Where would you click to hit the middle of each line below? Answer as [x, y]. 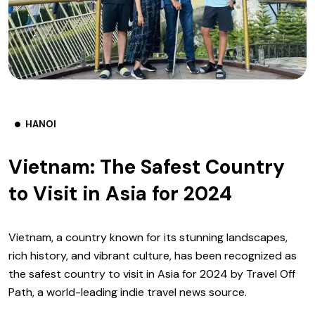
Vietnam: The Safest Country [147, 167]
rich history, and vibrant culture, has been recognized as [153, 256]
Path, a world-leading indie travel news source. [128, 292]
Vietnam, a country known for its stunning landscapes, [148, 237]
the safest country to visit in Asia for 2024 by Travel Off [152, 274]
